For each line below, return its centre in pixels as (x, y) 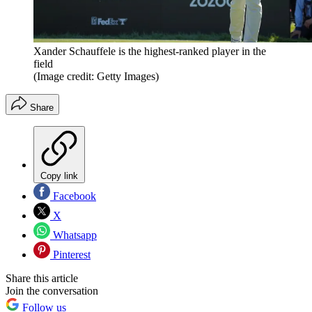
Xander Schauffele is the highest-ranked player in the (150, 52)
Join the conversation (52, 291)
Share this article (42, 279)
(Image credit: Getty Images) (96, 77)
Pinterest (70, 255)
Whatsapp (73, 235)
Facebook (73, 196)
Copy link (59, 176)
